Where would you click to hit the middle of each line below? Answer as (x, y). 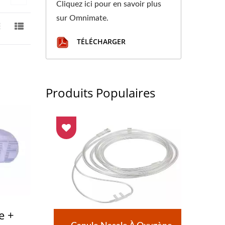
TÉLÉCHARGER (100, 42)
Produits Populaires (100, 93)
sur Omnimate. (82, 18)
